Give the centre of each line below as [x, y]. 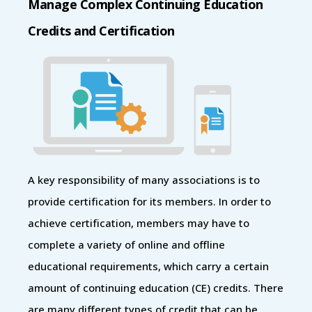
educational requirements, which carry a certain [148, 266]
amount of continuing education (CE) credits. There [156, 287]
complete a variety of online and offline [126, 244]
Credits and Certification [101, 30]
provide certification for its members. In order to [149, 201]
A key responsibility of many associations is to [144, 179]
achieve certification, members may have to [139, 223]
